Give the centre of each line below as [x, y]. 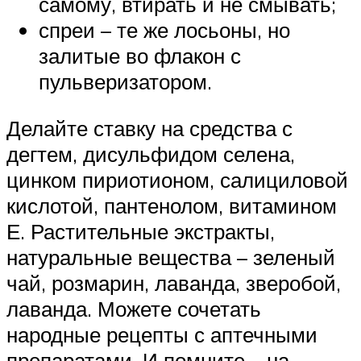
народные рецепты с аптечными [162, 334]
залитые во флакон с [140, 56]
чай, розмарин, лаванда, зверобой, [174, 282]
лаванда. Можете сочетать [134, 308]
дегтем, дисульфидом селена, [151, 154]
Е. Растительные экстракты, [141, 231]
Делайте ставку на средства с [149, 128]
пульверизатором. [125, 82]
